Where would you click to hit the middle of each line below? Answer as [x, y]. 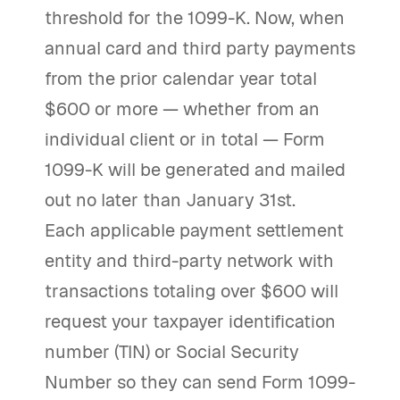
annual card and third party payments [200, 48]
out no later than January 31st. [170, 200]
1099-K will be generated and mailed [195, 170]
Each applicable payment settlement [194, 230]
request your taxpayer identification [190, 321]
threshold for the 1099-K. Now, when [195, 18]
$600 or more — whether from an [182, 109]
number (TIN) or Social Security [172, 352]
